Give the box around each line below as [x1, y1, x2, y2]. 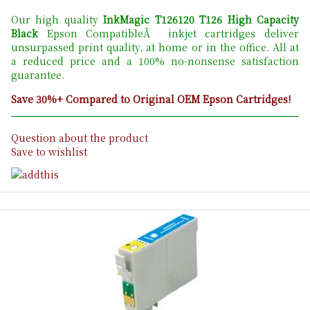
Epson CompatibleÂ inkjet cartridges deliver [38, 26, 299, 41]
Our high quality [11, 12, 104, 27]
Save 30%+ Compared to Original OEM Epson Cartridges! [11, 92, 291, 107]
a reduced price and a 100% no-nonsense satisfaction [11, 54, 299, 69]
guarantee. [11, 68, 64, 82]
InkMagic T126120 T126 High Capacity [103, 12, 300, 27]
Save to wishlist [11, 145, 87, 159]
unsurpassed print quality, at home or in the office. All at [11, 40, 299, 55]
